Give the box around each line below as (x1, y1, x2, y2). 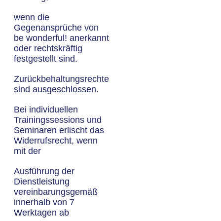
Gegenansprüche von (14, 23, 99, 33)
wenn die (14, 12, 49, 22)
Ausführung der (14, 166, 74, 176)
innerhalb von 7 (14, 197, 74, 207)
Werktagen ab (14, 208, 69, 218)
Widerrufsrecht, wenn (14, 136, 98, 146)
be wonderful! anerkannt (14, 33, 109, 43)
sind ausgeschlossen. (14, 84, 99, 94)
